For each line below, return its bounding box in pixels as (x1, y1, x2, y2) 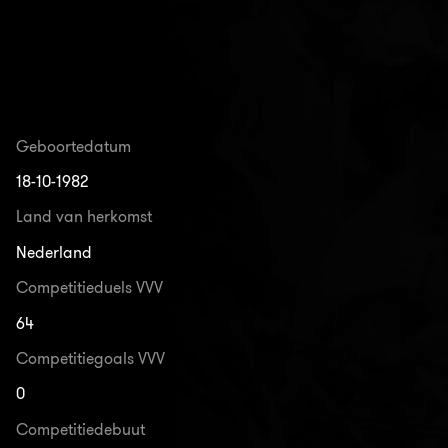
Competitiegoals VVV (16, 348, 166, 368)
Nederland (16, 242, 93, 262)
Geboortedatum (16, 136, 132, 156)
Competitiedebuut (16, 419, 146, 439)
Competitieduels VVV (16, 278, 164, 298)
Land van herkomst (16, 207, 153, 227)
